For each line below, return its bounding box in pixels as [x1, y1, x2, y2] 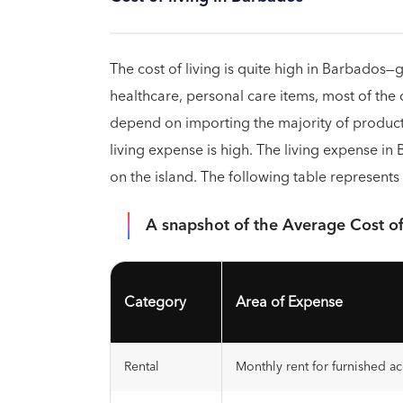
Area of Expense [236, 290, 343, 315]
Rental [124, 356, 159, 378]
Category [124, 290, 186, 315]
